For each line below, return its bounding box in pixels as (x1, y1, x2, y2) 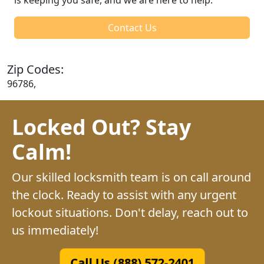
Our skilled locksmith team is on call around (12, 169, 251, 185)
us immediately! (12, 222, 98, 238)
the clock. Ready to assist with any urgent (12, 186, 236, 203)
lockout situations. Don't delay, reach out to (12, 204, 248, 220)
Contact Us (107, 21, 157, 34)
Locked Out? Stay (12, 112, 191, 141)
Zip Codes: (7, 61, 64, 77)
